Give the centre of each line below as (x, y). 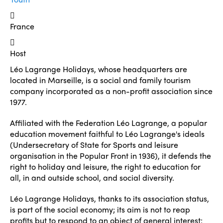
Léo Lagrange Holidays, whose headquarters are (99, 69)
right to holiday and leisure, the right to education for (105, 167)
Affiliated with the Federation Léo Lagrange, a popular (109, 123)
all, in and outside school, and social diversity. (92, 177)
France (22, 26)
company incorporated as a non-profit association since (111, 91)
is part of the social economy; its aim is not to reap (100, 209)
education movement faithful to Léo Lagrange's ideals (107, 134)
